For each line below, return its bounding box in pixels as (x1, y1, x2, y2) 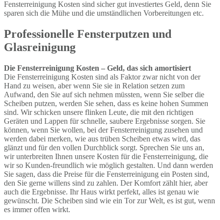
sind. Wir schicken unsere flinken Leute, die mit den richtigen (4, 108, 193, 116)
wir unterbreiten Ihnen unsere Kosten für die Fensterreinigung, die (4, 152, 208, 161)
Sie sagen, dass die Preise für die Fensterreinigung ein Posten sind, (4, 169, 209, 178)
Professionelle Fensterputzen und (4, 27, 171, 40)
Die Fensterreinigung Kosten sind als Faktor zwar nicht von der (4, 72, 200, 81)
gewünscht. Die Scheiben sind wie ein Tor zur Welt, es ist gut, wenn (4, 196, 215, 205)
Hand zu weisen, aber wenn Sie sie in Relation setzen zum (4, 81, 185, 90)
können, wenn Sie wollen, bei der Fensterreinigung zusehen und (4, 125, 203, 134)
